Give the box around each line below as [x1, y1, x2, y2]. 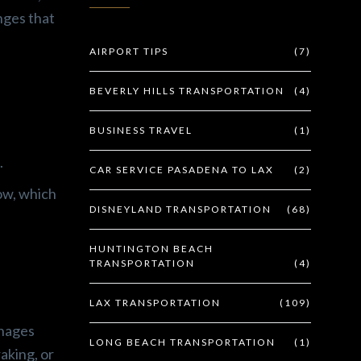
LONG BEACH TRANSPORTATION [89, 336, 276, 348]
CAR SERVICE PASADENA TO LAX [89, 164, 274, 176]
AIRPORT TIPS [89, 45, 168, 57]
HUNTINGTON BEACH [89, 243, 214, 255]
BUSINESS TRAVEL [89, 124, 193, 136]
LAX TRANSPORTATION [89, 297, 221, 309]
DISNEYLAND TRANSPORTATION [89, 203, 272, 215]
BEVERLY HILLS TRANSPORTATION [89, 85, 284, 97]
